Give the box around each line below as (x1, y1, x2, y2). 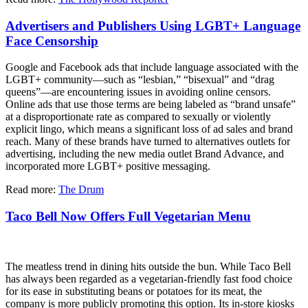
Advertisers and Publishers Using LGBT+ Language (5, 18, 300, 33)
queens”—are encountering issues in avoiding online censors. (5, 86, 271, 98)
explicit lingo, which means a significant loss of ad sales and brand (5, 123, 293, 135)
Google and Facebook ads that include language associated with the (5, 61, 298, 74)
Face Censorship (5, 33, 98, 48)
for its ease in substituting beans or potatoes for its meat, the (5, 285, 262, 297)
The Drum (58, 184, 104, 196)
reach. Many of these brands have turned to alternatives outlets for (5, 135, 290, 148)
